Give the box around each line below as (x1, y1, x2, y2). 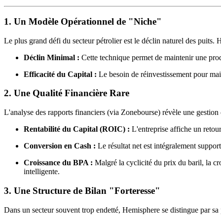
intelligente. (24, 167, 60, 176)
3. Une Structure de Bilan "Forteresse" (4, 185, 160, 196)
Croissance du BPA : (24, 158, 93, 167)
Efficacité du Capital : (24, 70, 97, 78)
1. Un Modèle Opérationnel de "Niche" (4, 16, 162, 27)
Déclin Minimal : (24, 53, 79, 62)
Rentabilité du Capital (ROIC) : (24, 125, 130, 134)
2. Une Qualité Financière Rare (4, 88, 129, 99)
